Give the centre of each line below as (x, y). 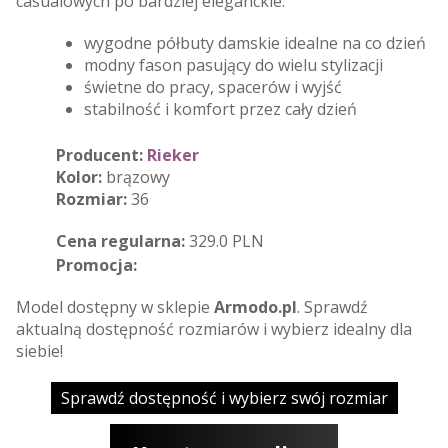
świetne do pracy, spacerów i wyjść (213, 86)
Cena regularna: (120, 240)
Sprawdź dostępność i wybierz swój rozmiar (224, 397)
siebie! (39, 350)
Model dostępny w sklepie (115, 306)
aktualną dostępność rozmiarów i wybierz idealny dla (214, 328)
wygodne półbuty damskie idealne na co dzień (255, 42)
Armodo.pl (255, 306)
